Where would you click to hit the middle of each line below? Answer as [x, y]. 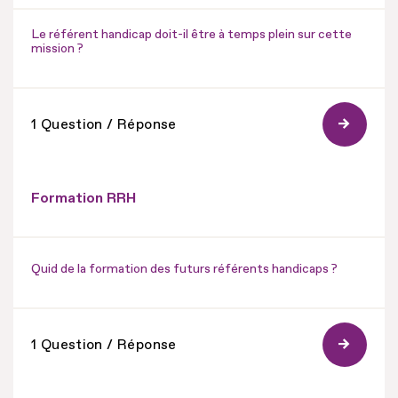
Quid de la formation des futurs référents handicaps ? [184, 268]
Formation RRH [84, 198]
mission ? [57, 48]
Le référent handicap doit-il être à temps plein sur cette [191, 34]
